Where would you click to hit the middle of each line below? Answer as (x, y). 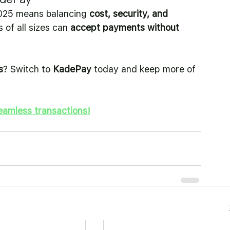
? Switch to (28, 69)
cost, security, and (130, 14)
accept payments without (126, 27)
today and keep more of (145, 69)
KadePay (72, 69)
